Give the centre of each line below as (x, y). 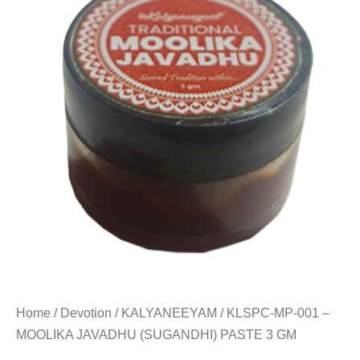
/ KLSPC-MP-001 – (273, 313)
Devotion (86, 313)
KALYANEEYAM (169, 313)
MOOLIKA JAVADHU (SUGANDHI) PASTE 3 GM (156, 335)
